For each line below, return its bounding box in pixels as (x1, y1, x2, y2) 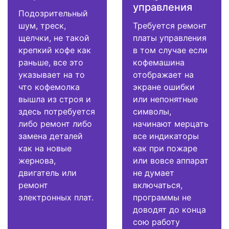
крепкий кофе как (18, 45, 91, 56)
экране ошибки (133, 82, 195, 93)
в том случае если (133, 45, 208, 56)
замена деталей (18, 131, 83, 142)
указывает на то (18, 70, 85, 80)
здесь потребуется (18, 106, 95, 117)
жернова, (18, 155, 56, 166)
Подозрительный (18, 8, 88, 19)
